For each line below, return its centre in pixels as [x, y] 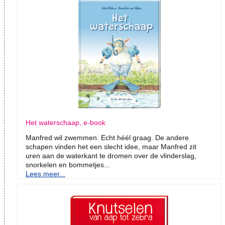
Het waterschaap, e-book [66, 123]
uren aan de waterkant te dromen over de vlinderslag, [111, 156]
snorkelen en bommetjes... [68, 165]
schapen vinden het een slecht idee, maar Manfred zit [111, 147]
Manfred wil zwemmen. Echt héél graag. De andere [107, 138]
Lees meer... [45, 174]
